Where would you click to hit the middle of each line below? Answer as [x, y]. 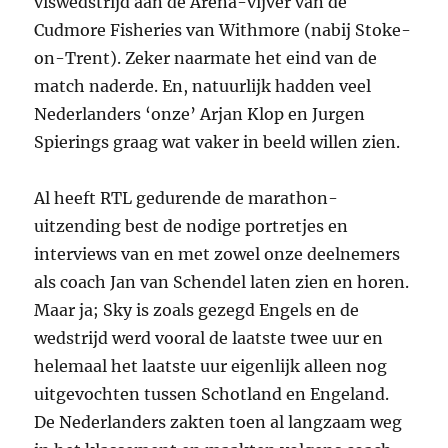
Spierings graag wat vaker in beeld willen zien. [217, 142]
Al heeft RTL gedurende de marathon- [186, 198]
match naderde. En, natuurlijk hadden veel [203, 86]
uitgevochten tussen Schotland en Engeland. [212, 394]
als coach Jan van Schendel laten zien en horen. [222, 282]
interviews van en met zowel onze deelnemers [217, 254]
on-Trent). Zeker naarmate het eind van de [206, 58]
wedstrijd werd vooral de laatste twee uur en [209, 338]
